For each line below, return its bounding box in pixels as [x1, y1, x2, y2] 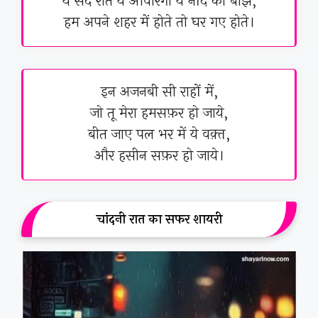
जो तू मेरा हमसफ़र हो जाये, [90, 102, 228, 125]
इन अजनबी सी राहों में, [100, 81, 218, 104]
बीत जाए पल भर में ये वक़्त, [88, 124, 230, 146]
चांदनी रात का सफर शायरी [96, 209, 222, 230]
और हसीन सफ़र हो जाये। [94, 145, 224, 168]
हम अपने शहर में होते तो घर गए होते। [63, 11, 255, 34]
